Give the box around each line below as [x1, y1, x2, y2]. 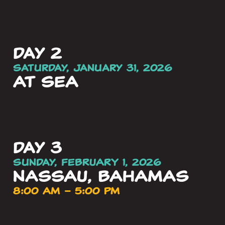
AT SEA [13, 71, 78, 93]
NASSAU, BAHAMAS [13, 166, 189, 187]
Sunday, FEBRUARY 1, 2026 [13, 156, 161, 169]
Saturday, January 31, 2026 [13, 61, 172, 75]
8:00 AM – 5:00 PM [13, 184, 120, 198]
